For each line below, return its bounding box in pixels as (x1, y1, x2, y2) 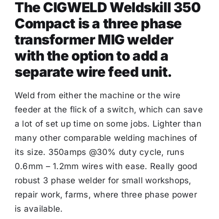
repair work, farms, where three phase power (14, 189, 197, 199)
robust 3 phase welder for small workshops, (14, 175, 192, 185)
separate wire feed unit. (14, 63, 172, 80)
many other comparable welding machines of (14, 132, 197, 143)
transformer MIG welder (14, 31, 174, 48)
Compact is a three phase (14, 15, 182, 32)
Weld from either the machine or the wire (14, 90, 181, 100)
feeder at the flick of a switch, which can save (14, 104, 203, 114)
